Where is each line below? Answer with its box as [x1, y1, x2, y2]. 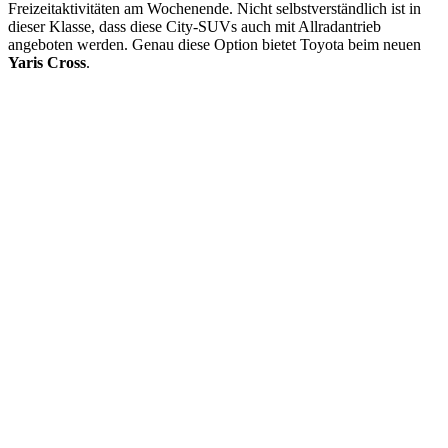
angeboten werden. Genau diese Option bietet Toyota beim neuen [8, 35, 421, 53]
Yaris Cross [8, 53, 86, 71]
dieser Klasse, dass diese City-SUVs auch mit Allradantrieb [8, 17, 381, 35]
